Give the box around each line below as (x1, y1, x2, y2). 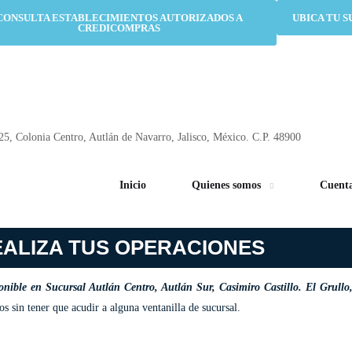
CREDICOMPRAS (78, 22, 161, 34)
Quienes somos (192, 179, 261, 191)
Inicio (119, 179, 146, 191)
